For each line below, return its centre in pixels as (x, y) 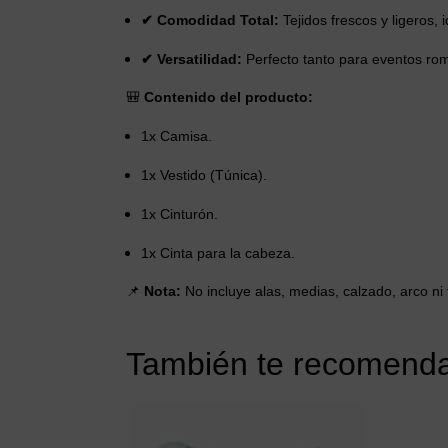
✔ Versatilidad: (191, 59)
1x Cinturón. (179, 214)
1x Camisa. (176, 136)
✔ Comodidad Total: (210, 20)
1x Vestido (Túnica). (204, 175)
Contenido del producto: (228, 97)
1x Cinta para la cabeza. (218, 253)
